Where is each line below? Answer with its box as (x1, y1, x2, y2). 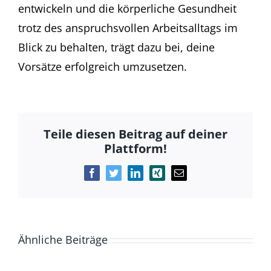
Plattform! (104, 140, 167, 157)
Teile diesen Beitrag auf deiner (44, 126, 227, 143)
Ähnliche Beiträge (18, 232, 108, 247)
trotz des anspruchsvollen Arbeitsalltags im (18, 21, 238, 36)
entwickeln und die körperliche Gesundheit (18, 1, 237, 16)
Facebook (91, 172, 129, 182)
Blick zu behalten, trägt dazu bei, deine (18, 40, 215, 55)
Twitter (113, 172, 140, 182)
